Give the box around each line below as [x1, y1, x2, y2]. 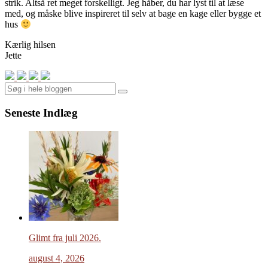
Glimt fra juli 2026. [29, 232, 101, 243]
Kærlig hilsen [5, 39, 56, 50]
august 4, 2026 [29, 252, 84, 263]
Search [122, 91, 147, 100]
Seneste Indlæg [5, 106, 78, 120]
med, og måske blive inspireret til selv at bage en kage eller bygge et [5, 8, 261, 19]
